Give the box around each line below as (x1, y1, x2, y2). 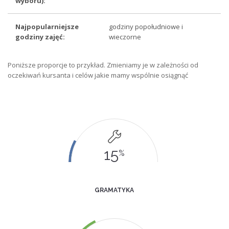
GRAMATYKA (95, 187, 134, 194)
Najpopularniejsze (15, 22, 79, 31)
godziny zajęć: (15, 32, 65, 41)
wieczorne (109, 32, 142, 41)
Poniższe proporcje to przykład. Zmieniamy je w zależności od (8, 60, 199, 70)
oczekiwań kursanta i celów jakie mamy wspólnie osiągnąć (8, 71, 189, 80)
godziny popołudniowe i (109, 22, 184, 31)
